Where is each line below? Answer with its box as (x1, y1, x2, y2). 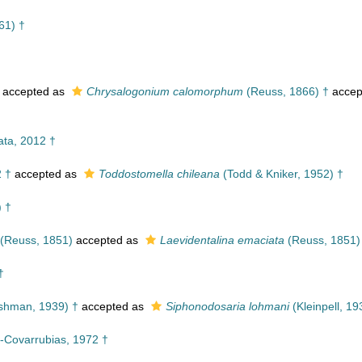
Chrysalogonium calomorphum (86, 85, 243, 98)
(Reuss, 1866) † (243, 85, 329, 98)
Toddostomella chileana (99, 167, 220, 180)
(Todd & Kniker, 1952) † (220, 167, 343, 180)
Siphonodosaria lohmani (166, 300, 289, 313)
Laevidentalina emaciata (160, 234, 284, 246)
